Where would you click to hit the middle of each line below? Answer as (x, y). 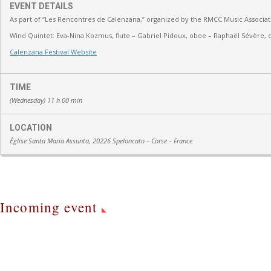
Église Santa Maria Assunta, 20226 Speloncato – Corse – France (101, 141)
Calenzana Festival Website (53, 52)
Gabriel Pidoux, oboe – (175, 35)
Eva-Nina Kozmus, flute (93, 35)
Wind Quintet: (33, 35)
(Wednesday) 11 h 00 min (46, 100)
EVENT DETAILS (41, 6)
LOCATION (31, 128)
